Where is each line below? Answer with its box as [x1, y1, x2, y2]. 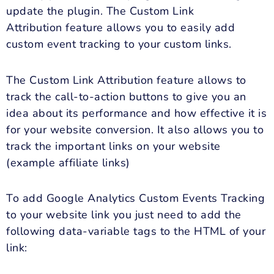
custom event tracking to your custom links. [6, 37, 232, 52]
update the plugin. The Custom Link [6, 4, 194, 19]
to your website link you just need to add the [6, 207, 242, 223]
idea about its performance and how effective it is [6, 105, 267, 120]
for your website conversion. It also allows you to [6, 122, 264, 137]
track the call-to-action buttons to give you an [6, 89, 246, 104]
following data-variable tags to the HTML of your [6, 224, 265, 239]
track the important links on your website [6, 138, 221, 154]
